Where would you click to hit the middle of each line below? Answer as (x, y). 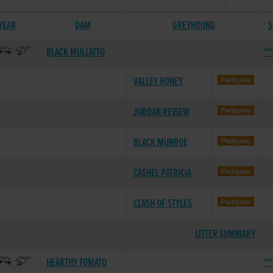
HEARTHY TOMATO (76, 263)
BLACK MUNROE (160, 143)
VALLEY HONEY (158, 82)
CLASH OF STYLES (162, 204)
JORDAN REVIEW (161, 112)
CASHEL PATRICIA (162, 173)
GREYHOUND (194, 26)
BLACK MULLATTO (75, 53)
